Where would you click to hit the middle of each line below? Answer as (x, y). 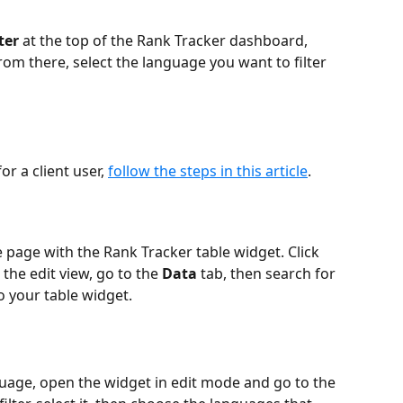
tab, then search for (268, 273)
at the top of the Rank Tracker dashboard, (165, 40)
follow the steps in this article (208, 170)
